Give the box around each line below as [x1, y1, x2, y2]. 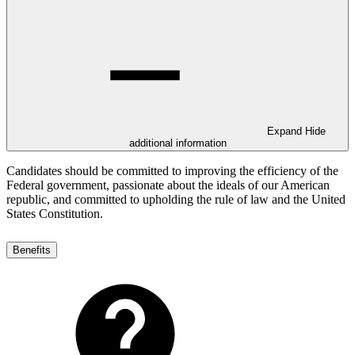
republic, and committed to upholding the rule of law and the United [6, 193, 345, 207]
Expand [267, 125, 305, 138]
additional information [128, 137, 227, 150]
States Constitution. [6, 207, 103, 221]
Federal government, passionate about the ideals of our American [6, 178, 330, 193]
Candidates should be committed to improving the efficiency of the [6, 164, 338, 178]
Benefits [13, 243, 51, 256]
